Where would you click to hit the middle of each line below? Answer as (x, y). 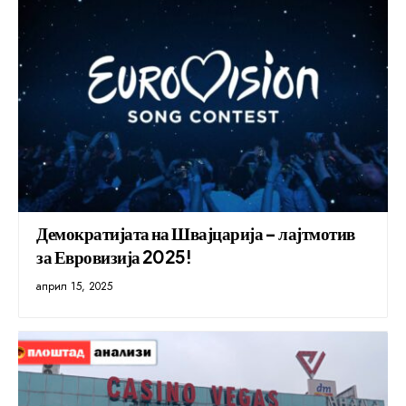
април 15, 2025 (75, 286)
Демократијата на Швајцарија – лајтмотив (196, 232)
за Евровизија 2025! (114, 256)
